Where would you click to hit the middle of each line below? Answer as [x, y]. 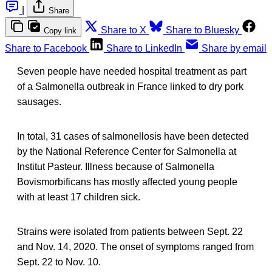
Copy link [60, 31]
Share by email [234, 49]
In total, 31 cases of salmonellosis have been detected [133, 137]
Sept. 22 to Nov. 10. [59, 262]
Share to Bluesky [202, 30]
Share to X [124, 30]
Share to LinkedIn [144, 49]
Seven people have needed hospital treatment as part [132, 72]
